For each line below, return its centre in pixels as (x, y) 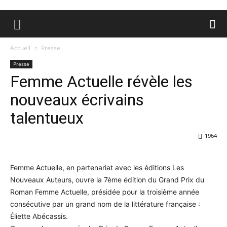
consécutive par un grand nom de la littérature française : (105, 204)
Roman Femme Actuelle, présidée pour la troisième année (105, 192)
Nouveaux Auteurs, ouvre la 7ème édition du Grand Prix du (107, 180)
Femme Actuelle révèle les (101, 82)
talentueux (47, 118)
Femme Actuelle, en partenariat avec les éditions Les (97, 167)
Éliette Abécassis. (39, 216)
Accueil (20, 48)
